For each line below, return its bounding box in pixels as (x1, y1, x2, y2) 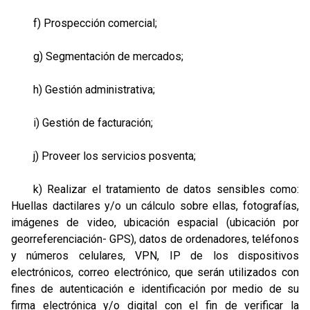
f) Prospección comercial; (11, 17, 157, 30)
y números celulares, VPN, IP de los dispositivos (11, 249, 299, 262)
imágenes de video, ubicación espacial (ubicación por (11, 216, 299, 229)
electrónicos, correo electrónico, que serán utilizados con (11, 266, 299, 279)
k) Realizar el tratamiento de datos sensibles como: (11, 183, 299, 196)
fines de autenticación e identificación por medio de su (11, 282, 299, 295)
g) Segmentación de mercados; (11, 50, 183, 63)
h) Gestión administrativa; (11, 83, 155, 96)
